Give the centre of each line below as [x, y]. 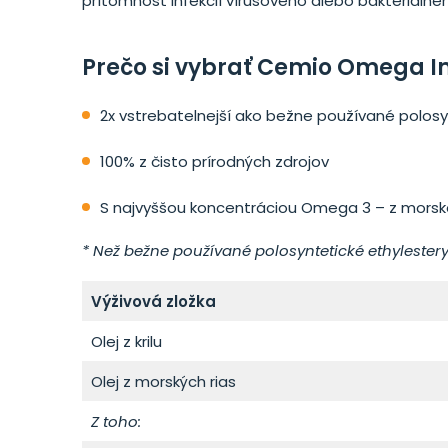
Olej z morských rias [163, 381]
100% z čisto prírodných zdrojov [214, 161]
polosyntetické [309, 250]
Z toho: [115, 421]
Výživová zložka [153, 301]
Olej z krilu [126, 341]
